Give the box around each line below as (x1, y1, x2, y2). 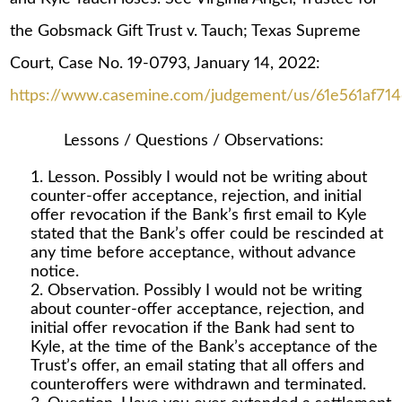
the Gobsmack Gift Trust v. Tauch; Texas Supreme (10, 23, 362, 40)
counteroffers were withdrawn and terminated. (30, 377, 366, 394)
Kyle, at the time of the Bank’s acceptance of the (30, 339, 378, 356)
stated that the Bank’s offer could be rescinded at (30, 226, 383, 243)
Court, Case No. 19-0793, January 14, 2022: (10, 56, 321, 73)
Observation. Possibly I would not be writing (47, 283, 362, 300)
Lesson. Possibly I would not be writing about (47, 170, 367, 187)
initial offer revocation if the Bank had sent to (30, 320, 354, 337)
